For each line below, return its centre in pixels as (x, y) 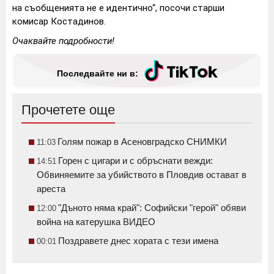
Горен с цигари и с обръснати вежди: (135, 161)
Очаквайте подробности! (63, 41)
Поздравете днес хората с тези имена (138, 241)
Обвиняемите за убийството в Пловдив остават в (142, 175)
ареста (51, 189)
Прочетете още (68, 110)
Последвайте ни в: (97, 73)
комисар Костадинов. (59, 22)
